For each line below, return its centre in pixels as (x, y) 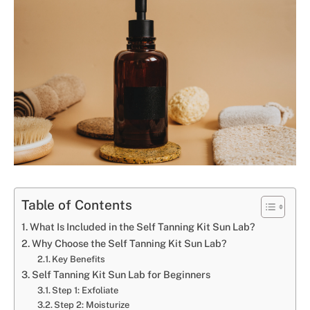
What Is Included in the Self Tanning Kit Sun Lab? (142, 226)
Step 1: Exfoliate (85, 290)
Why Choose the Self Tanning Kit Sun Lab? (129, 243)
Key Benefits (79, 259)
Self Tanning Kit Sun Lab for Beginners (121, 274)
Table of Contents (77, 205)
